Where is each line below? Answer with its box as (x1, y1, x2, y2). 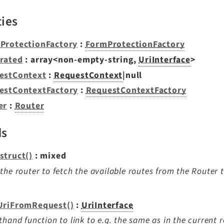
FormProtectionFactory (85, 38, 185, 51)
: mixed (32, 149, 66, 162)
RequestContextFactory (85, 84, 186, 97)
